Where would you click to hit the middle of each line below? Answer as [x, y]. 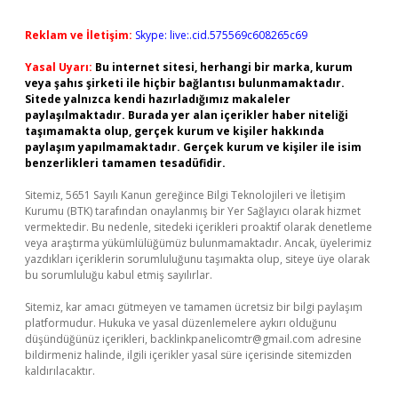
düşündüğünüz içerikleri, [88, 339]
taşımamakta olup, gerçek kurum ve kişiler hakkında [175, 131]
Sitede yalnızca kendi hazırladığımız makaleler [158, 99]
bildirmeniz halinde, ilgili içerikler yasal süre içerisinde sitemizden [188, 355]
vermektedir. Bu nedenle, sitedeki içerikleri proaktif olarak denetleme [199, 227]
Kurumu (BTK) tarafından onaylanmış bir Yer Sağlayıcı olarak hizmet [193, 211]
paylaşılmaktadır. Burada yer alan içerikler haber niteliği [187, 115]
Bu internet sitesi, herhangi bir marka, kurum [224, 67]
